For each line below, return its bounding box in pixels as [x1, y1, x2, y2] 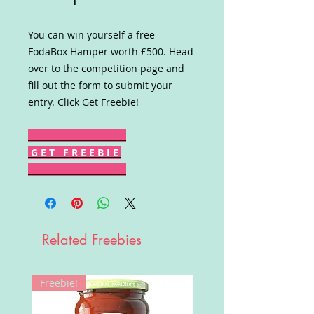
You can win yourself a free [28, 28, 155, 41]
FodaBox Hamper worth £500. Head [28, 45, 193, 58]
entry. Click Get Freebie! [28, 95, 139, 109]
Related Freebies [42, 231, 142, 249]
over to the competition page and [28, 62, 184, 75]
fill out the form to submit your [28, 78, 172, 92]
